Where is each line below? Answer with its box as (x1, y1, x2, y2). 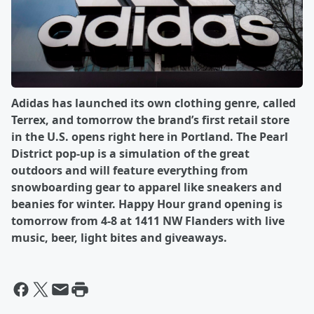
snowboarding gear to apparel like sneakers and (11, 179, 282, 196)
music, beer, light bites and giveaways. (11, 230, 230, 246)
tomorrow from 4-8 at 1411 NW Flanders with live (11, 213, 285, 229)
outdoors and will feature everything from (11, 163, 248, 179)
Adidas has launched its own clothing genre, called (11, 95, 296, 111)
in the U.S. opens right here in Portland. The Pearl (11, 129, 288, 145)
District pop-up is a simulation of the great (11, 146, 250, 162)
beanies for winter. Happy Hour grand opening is (11, 196, 282, 212)
